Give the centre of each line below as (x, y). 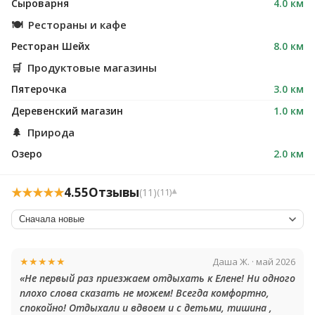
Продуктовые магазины (91, 67)
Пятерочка (39, 89)
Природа (50, 132)
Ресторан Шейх (51, 46)
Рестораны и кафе (76, 25)
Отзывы (114, 192)
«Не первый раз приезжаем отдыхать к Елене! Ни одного (157, 278)
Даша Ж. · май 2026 (254, 261)
